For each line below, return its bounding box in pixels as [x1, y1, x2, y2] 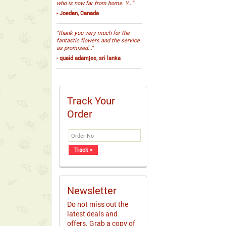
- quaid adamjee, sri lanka [56, 54, 121, 62]
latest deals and [67, 209, 118, 218]
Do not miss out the [67, 199, 128, 209]
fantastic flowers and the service [56, 36, 140, 44]
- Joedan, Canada [56, 9, 99, 17]
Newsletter [67, 184, 117, 197]
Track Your [67, 94, 115, 107]
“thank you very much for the [56, 29, 130, 36]
